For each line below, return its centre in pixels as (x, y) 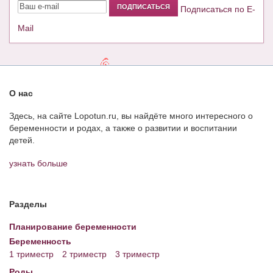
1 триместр (31, 254)
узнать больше (38, 164)
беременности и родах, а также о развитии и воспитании (123, 128)
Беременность (40, 242)
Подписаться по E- (218, 9)
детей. (22, 140)
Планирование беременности (73, 227)
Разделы (28, 204)
